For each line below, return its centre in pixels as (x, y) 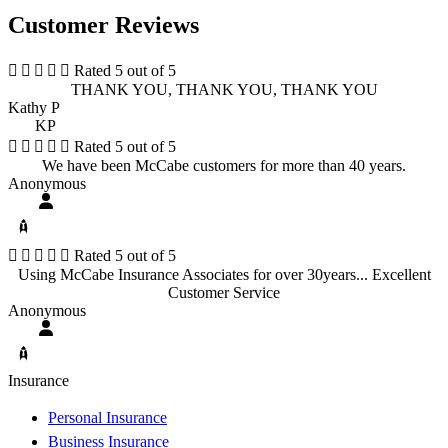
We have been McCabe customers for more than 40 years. (224, 166)
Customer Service (224, 293)
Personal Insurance (107, 417)
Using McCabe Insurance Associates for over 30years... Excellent (224, 275)
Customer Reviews (103, 25)
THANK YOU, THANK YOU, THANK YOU (224, 90)
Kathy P (34, 108)
